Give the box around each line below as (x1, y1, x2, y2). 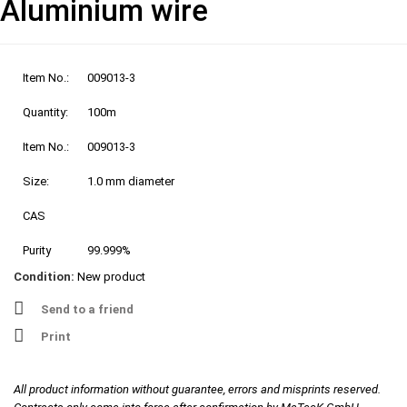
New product (77, 270, 145, 284)
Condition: (14, 270, 74, 284)
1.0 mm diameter (87, 174, 174, 189)
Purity (23, 243, 51, 258)
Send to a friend (41, 303, 134, 317)
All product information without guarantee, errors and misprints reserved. (14, 382, 381, 397)
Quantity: (23, 105, 68, 120)
